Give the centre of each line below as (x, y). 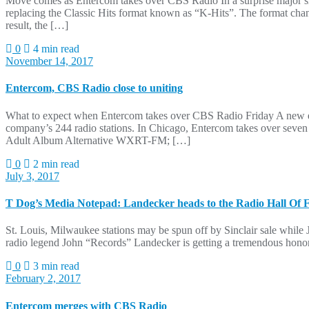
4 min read (55, 49)
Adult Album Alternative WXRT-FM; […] (98, 140)
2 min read (55, 163)
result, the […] (37, 26)
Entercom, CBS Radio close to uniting (94, 88)
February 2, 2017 (43, 279)
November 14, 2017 (49, 61)
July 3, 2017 (32, 176)
